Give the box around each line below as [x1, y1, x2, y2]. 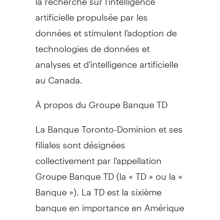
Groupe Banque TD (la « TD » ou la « [35, 162, 183, 182]
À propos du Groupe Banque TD [35, 90, 167, 110]
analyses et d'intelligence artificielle [35, 50, 178, 70]
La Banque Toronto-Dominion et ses [35, 115, 183, 135]
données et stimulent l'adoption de [35, 19, 177, 38]
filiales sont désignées [35, 131, 125, 150]
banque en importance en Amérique [35, 193, 184, 213]
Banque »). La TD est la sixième [35, 178, 162, 197]
